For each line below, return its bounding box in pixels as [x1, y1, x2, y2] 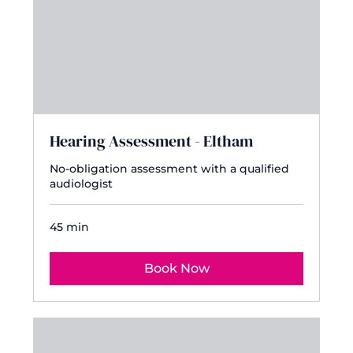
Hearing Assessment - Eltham [50, 130, 254, 153]
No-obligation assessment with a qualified [50, 162, 290, 176]
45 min [50, 220, 90, 235]
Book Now [143, 261, 210, 277]
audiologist [50, 176, 113, 191]
